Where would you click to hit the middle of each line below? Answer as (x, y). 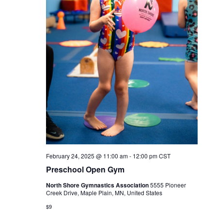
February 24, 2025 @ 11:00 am (87, 156)
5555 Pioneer (168, 185)
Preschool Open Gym (85, 170)
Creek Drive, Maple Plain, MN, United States (104, 193)
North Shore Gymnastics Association (98, 185)
